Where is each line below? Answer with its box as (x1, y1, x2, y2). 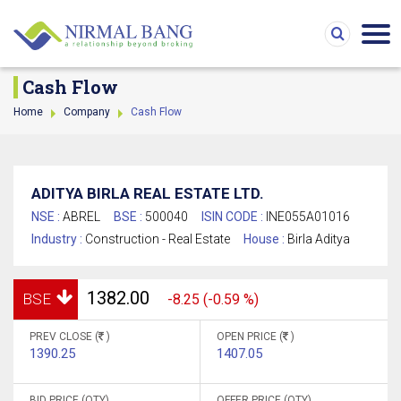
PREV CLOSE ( (30, 330, 98, 343)
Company (64, 106, 110, 118)
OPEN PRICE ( (217, 330, 283, 343)
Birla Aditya (287, 232, 350, 246)
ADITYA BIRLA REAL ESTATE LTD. (31, 184, 264, 202)
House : (243, 232, 287, 246)
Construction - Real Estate (85, 232, 230, 246)
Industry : (31, 232, 85, 246)
